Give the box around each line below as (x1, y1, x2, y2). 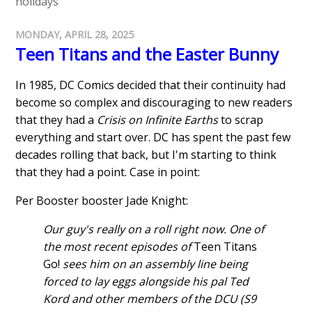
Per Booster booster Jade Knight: (15, 192, 189, 208)
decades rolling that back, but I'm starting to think (15, 146, 277, 162)
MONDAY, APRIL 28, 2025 (15, 27, 134, 41)
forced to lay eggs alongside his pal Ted (43, 273, 249, 289)
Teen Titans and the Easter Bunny (15, 42, 279, 65)
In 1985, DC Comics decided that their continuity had (15, 77, 286, 93)
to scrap (218, 111, 264, 127)
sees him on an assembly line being (60, 256, 249, 272)
